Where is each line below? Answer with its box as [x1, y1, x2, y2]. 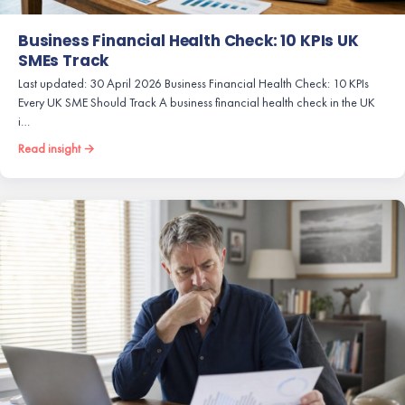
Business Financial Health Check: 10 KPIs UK [18, 29, 359, 52]
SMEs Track [18, 49, 109, 71]
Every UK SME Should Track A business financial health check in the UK [18, 93, 375, 110]
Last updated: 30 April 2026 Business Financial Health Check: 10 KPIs [18, 74, 369, 91]
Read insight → [18, 139, 95, 156]
